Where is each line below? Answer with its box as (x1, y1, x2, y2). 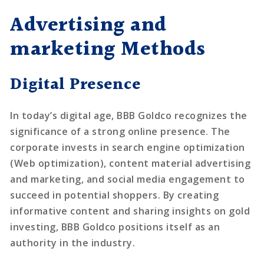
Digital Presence (10, 72, 141, 98)
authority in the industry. (10, 236, 136, 249)
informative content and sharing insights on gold (10, 204, 250, 217)
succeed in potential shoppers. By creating (10, 188, 219, 202)
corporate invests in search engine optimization (10, 140, 245, 154)
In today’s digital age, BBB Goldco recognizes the (10, 108, 247, 122)
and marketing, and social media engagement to (10, 172, 245, 186)
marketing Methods (10, 34, 206, 66)
